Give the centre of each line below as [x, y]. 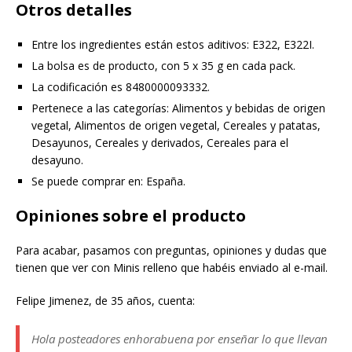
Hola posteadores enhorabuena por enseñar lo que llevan [180, 339]
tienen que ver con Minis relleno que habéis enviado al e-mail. [172, 268]
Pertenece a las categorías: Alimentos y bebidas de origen [178, 108]
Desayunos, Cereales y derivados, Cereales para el [160, 143]
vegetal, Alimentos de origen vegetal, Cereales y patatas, [176, 126]
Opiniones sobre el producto [131, 216]
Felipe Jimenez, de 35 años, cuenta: [105, 301]
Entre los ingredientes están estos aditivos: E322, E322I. [173, 45]
